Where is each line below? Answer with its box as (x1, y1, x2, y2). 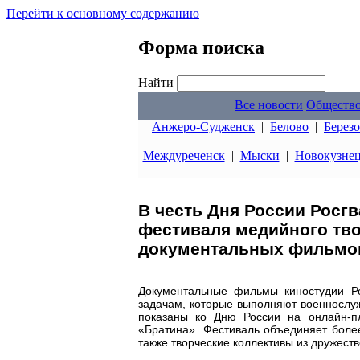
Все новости (235, 98, 303, 112)
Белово (270, 120, 309, 133)
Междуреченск (142, 149, 225, 162)
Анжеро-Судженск (152, 120, 255, 133)
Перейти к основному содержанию (6, 6, 199, 20)
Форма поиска (138, 36, 264, 58)
